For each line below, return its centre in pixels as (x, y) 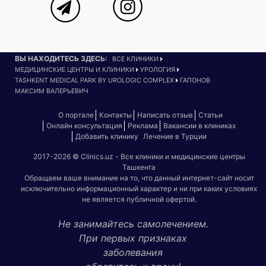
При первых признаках (133, 238)
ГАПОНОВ (194, 80)
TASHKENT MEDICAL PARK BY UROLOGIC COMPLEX (94, 80)
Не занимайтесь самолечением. (133, 224)
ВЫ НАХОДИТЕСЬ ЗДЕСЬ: (61, 58)
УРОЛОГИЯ (158, 69)
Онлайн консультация (84, 125)
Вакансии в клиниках (199, 125)
